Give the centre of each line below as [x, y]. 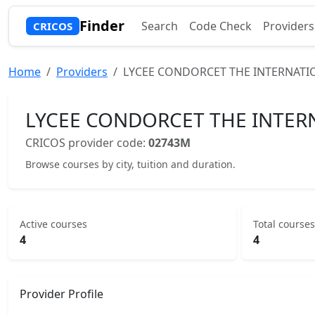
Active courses [53, 224]
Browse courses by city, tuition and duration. [130, 164]
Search [159, 26]
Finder [102, 26]
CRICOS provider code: [87, 143]
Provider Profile [62, 294]
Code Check [220, 26]
